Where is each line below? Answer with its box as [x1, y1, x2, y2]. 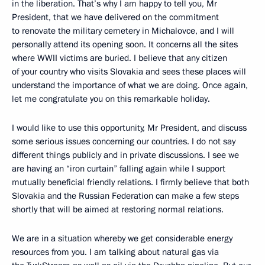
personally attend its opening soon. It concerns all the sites [12, 38, 238, 50]
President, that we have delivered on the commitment [12, 11, 219, 23]
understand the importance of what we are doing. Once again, [12, 79, 248, 91]
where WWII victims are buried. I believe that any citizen [12, 52, 227, 64]
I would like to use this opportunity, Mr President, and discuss [12, 122, 247, 134]
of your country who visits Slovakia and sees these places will [12, 66, 246, 77]
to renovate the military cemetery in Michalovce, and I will [12, 25, 234, 37]
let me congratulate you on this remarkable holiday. [12, 93, 210, 105]
